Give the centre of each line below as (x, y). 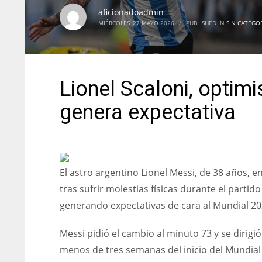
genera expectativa (148, 112)
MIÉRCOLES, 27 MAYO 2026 (136, 23)
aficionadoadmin (131, 12)
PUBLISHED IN (206, 23)
